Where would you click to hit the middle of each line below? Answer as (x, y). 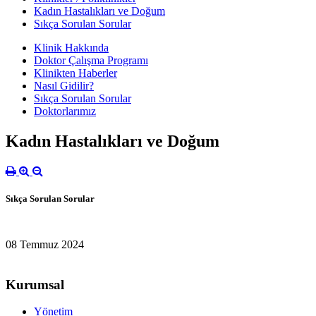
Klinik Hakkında (71, 47)
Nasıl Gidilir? (64, 85)
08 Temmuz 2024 (45, 244)
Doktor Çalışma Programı (91, 60)
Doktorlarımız (65, 111)
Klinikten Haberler (75, 73)
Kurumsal (35, 284)
